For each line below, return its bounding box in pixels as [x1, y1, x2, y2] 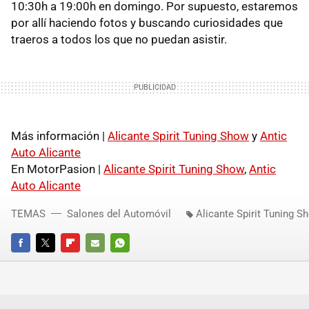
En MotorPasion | [11, 161, 103, 176]
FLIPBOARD [61, 256, 108, 267]
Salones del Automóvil [67, 207, 171, 220]
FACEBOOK [11, 256, 56, 267]
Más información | [11, 128, 108, 143]
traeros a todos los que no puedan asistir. [11, 32, 227, 46]
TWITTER [36, 256, 73, 267]
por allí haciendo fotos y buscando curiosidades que [11, 15, 283, 30]
